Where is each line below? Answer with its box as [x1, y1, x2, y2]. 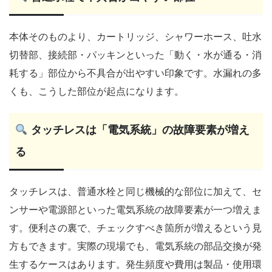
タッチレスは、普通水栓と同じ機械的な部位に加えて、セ [9, 186, 262, 197]
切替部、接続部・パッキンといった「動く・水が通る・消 [9, 49, 262, 60]
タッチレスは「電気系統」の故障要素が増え [27, 123, 250, 136]
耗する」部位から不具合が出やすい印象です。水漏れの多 [9, 67, 262, 78]
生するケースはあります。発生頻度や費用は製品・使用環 [9, 259, 262, 270]
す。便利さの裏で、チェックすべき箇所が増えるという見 [9, 222, 262, 233]
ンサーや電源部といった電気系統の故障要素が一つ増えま [9, 204, 262, 215]
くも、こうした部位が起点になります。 [9, 86, 184, 97]
